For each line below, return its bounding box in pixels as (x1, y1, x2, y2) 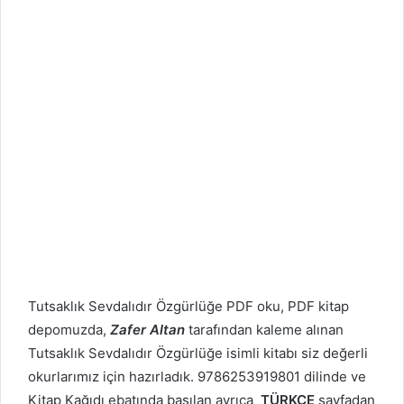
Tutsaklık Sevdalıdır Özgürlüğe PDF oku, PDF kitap (28, 297, 349, 315)
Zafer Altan (110, 320, 185, 338)
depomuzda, (28, 320, 110, 338)
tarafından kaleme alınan (185, 320, 344, 338)
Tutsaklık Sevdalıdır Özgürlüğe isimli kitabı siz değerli (28, 344, 368, 362)
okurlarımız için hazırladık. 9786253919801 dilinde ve (28, 367, 366, 385)
